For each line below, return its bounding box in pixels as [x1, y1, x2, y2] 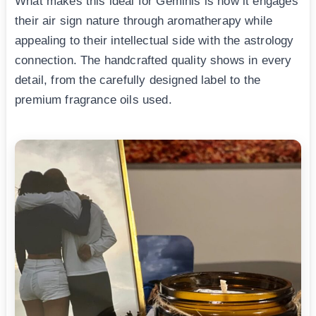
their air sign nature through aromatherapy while [15, 14, 273, 28]
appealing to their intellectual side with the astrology [15, 34, 294, 48]
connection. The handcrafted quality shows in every [15, 54, 292, 68]
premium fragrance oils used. [15, 93, 172, 107]
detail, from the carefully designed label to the [15, 73, 261, 87]
